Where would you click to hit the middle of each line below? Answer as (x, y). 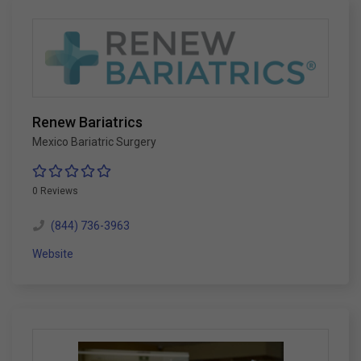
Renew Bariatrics (87, 122)
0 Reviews (55, 191)
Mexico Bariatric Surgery (94, 142)
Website (53, 254)
